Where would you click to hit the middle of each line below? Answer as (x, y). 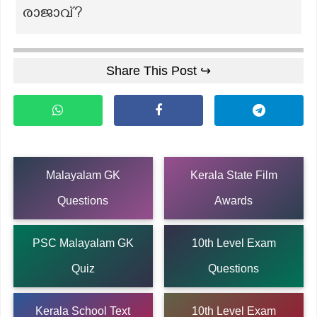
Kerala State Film (234, 175)
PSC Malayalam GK (83, 243)
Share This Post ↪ (158, 70)
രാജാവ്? (53, 15)
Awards (234, 200)
